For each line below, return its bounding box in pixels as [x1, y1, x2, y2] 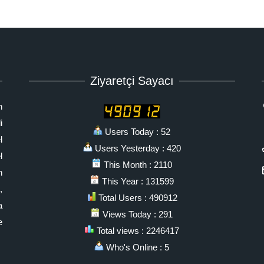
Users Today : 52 [103, 127, 171, 137]
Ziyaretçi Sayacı [90, 74, 174, 87]
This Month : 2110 [101, 160, 172, 170]
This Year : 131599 [99, 176, 174, 186]
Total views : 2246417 [94, 226, 179, 236]
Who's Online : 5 [104, 242, 170, 252]
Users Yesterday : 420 [92, 143, 181, 153]
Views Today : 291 [100, 209, 173, 219]
